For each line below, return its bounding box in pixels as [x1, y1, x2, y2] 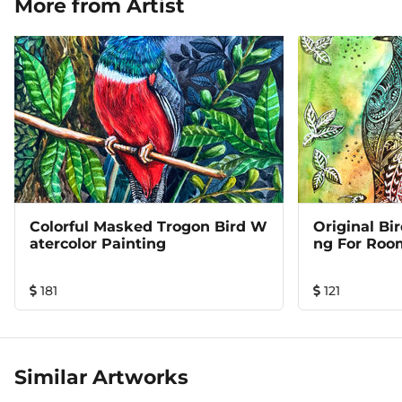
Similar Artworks [14, 365, 188, 389]
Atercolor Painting [30, 235, 166, 252]
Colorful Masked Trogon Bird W [30, 218, 267, 235]
